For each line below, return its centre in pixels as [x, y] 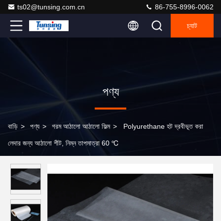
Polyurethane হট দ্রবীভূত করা [163, 126]
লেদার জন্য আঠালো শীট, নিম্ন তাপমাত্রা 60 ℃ [63, 143]
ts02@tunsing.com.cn [51, 7]
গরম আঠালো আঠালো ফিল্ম [81, 126]
